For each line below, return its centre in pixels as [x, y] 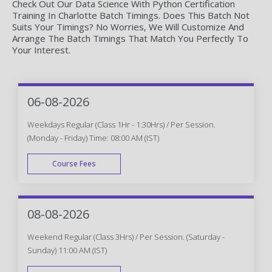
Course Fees [74, 163]
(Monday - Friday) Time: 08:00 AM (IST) [93, 138]
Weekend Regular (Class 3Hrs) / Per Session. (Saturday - [126, 236]
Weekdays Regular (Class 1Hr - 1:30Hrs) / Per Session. [121, 124]
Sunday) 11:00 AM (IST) [67, 250]
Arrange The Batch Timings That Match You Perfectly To [130, 38]
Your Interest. [41, 49]
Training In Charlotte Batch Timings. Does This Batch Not [131, 15]
